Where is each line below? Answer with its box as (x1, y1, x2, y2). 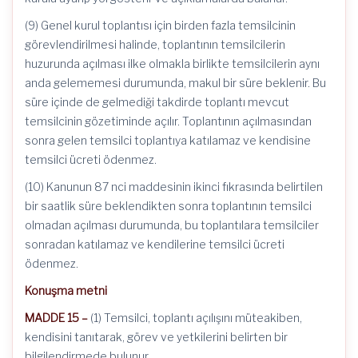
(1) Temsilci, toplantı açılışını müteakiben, (88, 311, 302, 324)
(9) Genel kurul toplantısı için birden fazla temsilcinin (25, 18, 296, 32)
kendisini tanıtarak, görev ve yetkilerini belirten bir (25, 330, 288, 344)
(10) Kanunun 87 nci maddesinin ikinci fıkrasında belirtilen (25, 180, 323, 193)
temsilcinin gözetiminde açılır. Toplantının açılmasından (25, 114, 312, 128)
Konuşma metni (25, 284, 107, 297)
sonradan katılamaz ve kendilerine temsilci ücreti (25, 237, 284, 251)
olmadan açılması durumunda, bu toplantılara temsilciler (25, 218, 319, 232)
